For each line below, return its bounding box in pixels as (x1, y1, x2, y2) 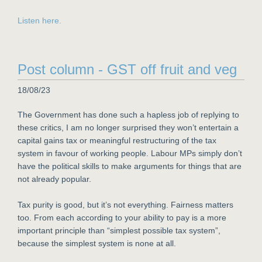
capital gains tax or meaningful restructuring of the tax (18, 136, 216, 145)
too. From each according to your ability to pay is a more (18, 213, 226, 222)
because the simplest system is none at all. (18, 239, 176, 248)
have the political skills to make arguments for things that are (18, 161, 242, 171)
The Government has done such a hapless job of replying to (18, 110, 239, 119)
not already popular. (18, 174, 91, 184)
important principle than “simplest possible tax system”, (18, 226, 220, 235)
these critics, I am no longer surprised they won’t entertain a (18, 123, 239, 132)
